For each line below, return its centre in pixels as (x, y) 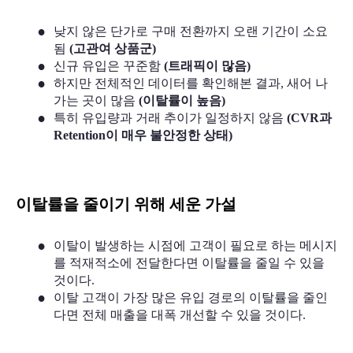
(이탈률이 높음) (182, 100)
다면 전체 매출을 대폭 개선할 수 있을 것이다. (180, 314)
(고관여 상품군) (113, 48)
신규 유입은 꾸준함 (108, 65)
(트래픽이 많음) (207, 65)
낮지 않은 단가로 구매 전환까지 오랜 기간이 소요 (190, 31)
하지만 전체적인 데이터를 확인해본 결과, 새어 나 (190, 83)
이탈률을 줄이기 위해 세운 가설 (128, 204)
